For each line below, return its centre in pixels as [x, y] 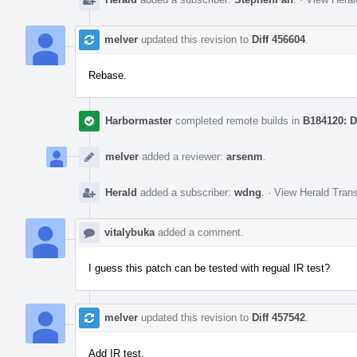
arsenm [245, 156]
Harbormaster [139, 120]
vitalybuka [129, 232]
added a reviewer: [182, 156]
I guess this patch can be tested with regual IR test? [209, 268]
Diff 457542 [279, 317]
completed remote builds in [237, 120]
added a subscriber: [186, 192]
